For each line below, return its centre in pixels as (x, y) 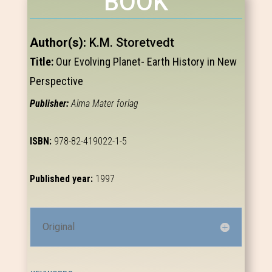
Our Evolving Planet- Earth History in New (147, 62)
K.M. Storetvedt (132, 43)
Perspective (57, 81)
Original (59, 227)
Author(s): (60, 43)
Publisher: (51, 104)
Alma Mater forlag (105, 104)
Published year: (63, 179)
